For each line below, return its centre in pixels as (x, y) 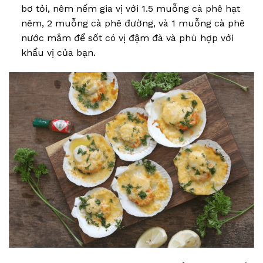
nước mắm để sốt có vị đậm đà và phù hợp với (127, 38)
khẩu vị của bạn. (58, 53)
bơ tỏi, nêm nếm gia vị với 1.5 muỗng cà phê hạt (130, 9)
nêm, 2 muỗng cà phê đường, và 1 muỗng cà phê (133, 23)
